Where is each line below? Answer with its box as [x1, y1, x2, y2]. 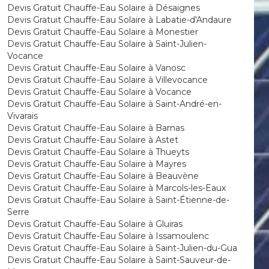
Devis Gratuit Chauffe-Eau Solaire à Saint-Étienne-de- [7, 195, 229, 205]
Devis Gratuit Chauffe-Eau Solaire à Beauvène [7, 171, 199, 181]
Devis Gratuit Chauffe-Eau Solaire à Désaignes [7, 2, 200, 13]
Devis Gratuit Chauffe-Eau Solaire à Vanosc [7, 62, 186, 73]
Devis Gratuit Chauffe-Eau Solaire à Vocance [7, 86, 192, 97]
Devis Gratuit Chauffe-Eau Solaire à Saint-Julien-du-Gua [7, 243, 237, 253]
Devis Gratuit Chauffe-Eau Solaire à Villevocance [7, 74, 208, 85]
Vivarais [7, 110, 38, 121]
